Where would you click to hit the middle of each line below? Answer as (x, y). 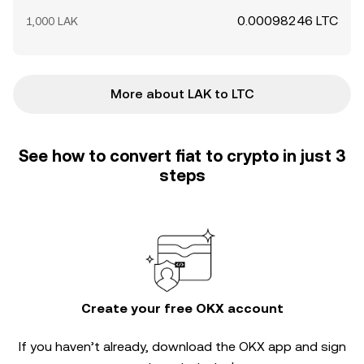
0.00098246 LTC (288, 21)
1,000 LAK (52, 21)
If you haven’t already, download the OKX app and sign (182, 347)
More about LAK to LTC (182, 94)
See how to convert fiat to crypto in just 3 (182, 156)
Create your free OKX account (182, 308)
